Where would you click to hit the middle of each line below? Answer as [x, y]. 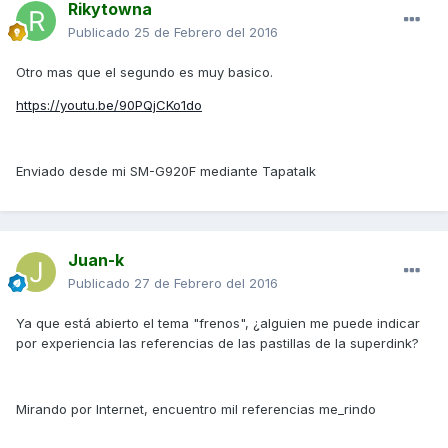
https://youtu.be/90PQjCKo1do [109, 104]
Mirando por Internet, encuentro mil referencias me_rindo [196, 408]
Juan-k [96, 259]
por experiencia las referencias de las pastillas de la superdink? [217, 342]
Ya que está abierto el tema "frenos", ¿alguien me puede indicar [218, 322]
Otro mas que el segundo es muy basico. [144, 71]
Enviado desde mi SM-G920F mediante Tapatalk [166, 170]
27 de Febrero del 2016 [206, 282]
